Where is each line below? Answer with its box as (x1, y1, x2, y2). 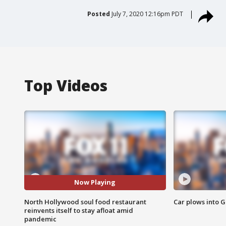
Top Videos (24, 75, 107, 96)
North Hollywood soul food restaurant (24, 197, 146, 206)
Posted (87, 9, 110, 18)
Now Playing (74, 178, 116, 187)
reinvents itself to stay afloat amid (24, 205, 133, 215)
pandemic (24, 214, 56, 223)
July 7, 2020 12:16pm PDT (111, 9, 183, 18)
